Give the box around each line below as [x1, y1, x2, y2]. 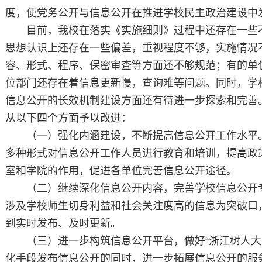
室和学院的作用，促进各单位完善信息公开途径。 [5, 165, 237, 177]
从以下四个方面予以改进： [5, 112, 132, 124]
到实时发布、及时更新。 [5, 218, 121, 229]
